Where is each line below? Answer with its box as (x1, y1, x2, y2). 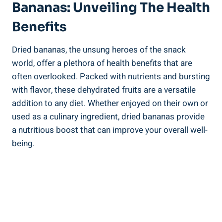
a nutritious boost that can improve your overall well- (12, 123, 208, 136)
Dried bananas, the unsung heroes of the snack (12, 43, 186, 56)
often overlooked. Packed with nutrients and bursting (12, 70, 210, 83)
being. (12, 137, 35, 150)
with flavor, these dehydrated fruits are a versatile (12, 83, 196, 96)
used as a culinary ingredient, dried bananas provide (12, 110, 205, 123)
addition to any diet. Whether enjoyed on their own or (12, 97, 208, 110)
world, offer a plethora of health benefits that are (12, 56, 192, 69)
